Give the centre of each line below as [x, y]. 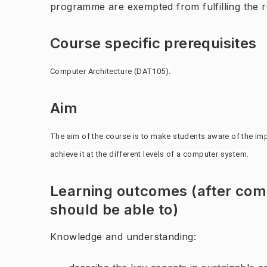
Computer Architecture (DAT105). [111, 71]
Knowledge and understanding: [123, 237]
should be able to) [114, 209]
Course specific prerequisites [153, 43]
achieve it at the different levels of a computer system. [150, 154]
